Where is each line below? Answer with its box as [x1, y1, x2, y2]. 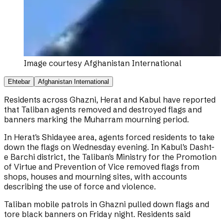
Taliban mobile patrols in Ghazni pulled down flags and [4, 199, 209, 210]
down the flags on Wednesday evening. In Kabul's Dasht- [4, 142, 215, 152]
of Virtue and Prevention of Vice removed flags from [4, 162, 199, 172]
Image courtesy [24, 58, 84, 69]
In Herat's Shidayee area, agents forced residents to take [4, 132, 215, 143]
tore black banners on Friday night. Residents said [4, 209, 190, 220]
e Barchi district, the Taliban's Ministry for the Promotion [4, 152, 217, 162]
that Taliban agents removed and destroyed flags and [4, 105, 202, 115]
